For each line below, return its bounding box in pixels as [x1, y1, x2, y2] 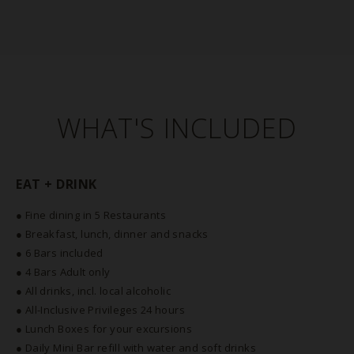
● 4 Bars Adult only [16, 265, 111, 279]
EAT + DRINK [16, 175, 97, 193]
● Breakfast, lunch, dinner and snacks [16, 227, 209, 241]
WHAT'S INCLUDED [57, 110, 297, 146]
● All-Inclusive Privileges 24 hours [16, 303, 185, 317]
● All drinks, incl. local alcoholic [16, 284, 171, 298]
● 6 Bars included [16, 246, 104, 260]
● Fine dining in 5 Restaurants [16, 208, 166, 222]
